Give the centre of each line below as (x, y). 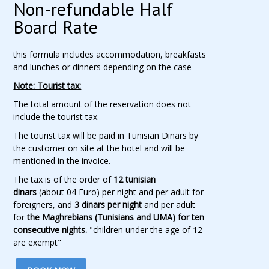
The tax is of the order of (64, 179)
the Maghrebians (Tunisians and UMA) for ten (116, 217)
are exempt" (38, 242)
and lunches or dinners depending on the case (103, 67)
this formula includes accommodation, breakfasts (110, 54)
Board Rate (56, 27)
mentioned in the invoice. (62, 161)
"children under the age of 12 (145, 230)
